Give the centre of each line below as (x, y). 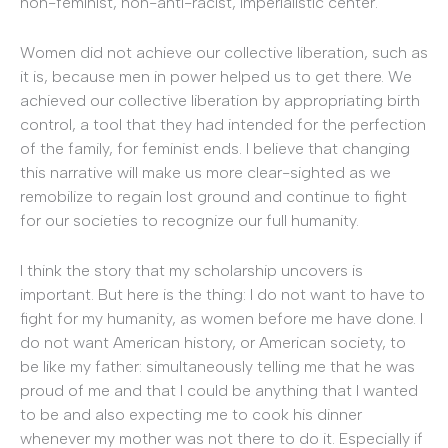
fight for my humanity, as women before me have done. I (221, 318)
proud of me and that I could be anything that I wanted (219, 390)
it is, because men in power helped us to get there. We (216, 76)
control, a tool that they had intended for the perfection (223, 124)
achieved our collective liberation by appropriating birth (220, 100)
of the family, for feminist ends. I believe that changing (215, 148)
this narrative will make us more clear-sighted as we (205, 172)
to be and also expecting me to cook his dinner (191, 414)
